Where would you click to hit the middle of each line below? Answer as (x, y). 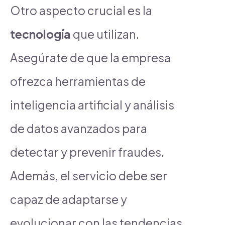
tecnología (40, 34)
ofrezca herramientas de (78, 81)
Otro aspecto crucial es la (81, 10)
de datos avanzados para (79, 128)
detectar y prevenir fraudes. (87, 152)
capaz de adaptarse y (69, 199)
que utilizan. (105, 34)
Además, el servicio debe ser (89, 175)
